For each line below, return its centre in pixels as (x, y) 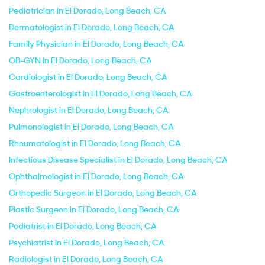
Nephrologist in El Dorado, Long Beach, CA (89, 110)
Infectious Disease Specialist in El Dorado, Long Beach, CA (118, 160)
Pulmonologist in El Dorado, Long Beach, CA (91, 127)
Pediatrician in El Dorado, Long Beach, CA (88, 11)
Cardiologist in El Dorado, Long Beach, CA (88, 77)
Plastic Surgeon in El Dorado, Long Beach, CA (94, 209)
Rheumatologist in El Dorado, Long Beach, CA (95, 143)
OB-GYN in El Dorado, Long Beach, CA (80, 60)
